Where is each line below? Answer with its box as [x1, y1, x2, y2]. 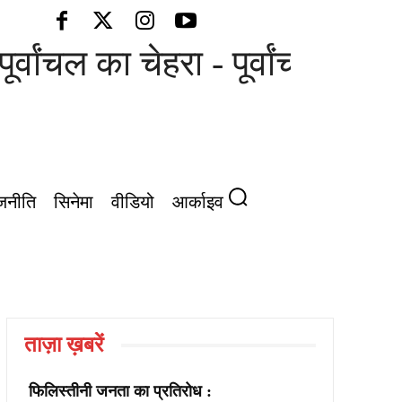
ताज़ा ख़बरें [23, 333, 103, 356]
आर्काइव [171, 189, 223, 214]
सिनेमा [53, 189, 93, 214]
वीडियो [110, 189, 154, 214]
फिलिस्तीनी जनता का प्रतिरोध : [28, 382, 212, 400]
